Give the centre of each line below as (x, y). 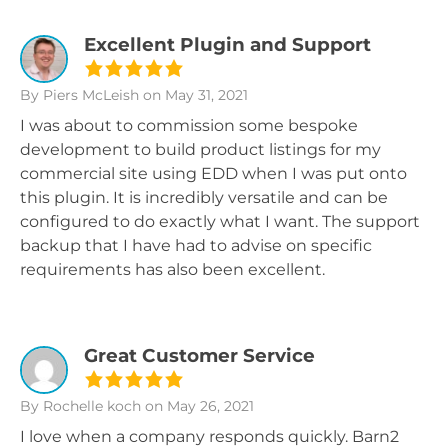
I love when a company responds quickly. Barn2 (209, 436)
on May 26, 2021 (197, 406)
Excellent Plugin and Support (227, 44)
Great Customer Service (199, 355)
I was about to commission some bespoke (189, 125)
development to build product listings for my (200, 149)
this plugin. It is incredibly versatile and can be (204, 197)
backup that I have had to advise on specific (196, 245)
